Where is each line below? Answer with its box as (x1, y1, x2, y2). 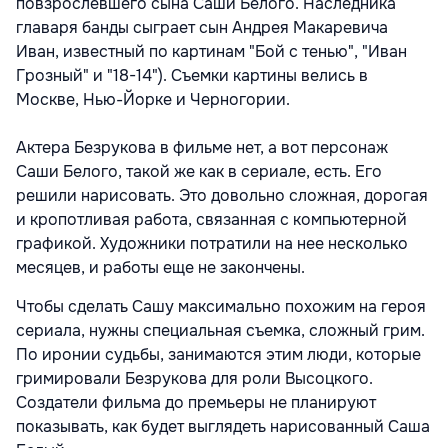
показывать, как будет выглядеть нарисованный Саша (16, 416, 430, 438)
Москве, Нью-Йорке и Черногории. (16, 89, 294, 111)
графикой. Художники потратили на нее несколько (16, 233, 408, 255)
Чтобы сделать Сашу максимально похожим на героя (16, 296, 426, 318)
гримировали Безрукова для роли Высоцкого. (16, 368, 373, 390)
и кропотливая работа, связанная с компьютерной (16, 209, 407, 231)
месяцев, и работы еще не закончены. (16, 257, 309, 279)
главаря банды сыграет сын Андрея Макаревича (16, 17, 388, 39)
